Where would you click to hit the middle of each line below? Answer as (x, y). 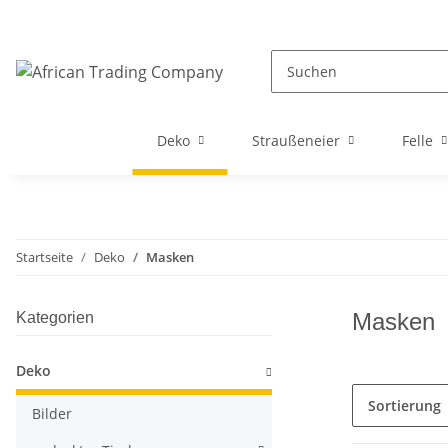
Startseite (44, 257)
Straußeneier (295, 140)
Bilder (52, 413)
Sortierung (404, 405)
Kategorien (55, 317)
